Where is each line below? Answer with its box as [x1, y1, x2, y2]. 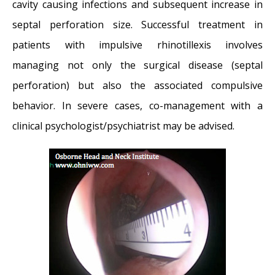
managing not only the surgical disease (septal [12, 58, 263, 72]
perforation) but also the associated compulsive [12, 79, 263, 93]
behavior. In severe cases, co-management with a [12, 99, 263, 113]
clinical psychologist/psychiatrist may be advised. [12, 119, 234, 133]
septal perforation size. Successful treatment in [12, 18, 263, 32]
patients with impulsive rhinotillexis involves [12, 38, 263, 52]
